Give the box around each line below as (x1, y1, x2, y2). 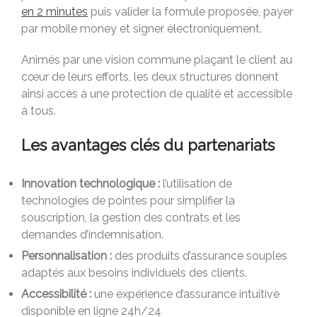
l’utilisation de (163, 176, 232, 190)
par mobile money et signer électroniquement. (21, 21, 265, 35)
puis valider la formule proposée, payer (88, 4, 293, 18)
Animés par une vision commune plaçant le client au (21, 52, 292, 67)
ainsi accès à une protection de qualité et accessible (21, 86, 292, 100)
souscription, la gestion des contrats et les (21, 210, 241, 224)
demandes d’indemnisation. (21, 227, 163, 241)
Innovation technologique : (21, 176, 163, 190)
